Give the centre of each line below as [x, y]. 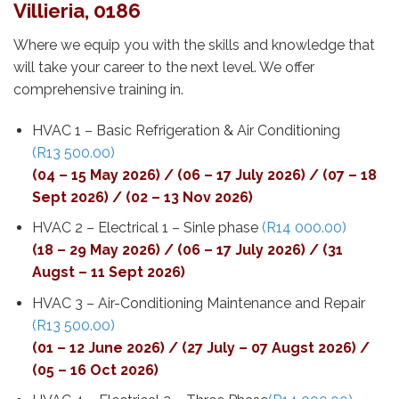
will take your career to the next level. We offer [164, 67]
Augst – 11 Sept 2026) [108, 273]
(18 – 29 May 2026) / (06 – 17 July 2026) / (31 [187, 250]
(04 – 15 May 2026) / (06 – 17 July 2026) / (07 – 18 [204, 175]
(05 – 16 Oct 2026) [95, 370]
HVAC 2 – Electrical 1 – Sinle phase [147, 228]
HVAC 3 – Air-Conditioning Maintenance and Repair [198, 303]
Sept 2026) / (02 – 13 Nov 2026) [142, 197]
